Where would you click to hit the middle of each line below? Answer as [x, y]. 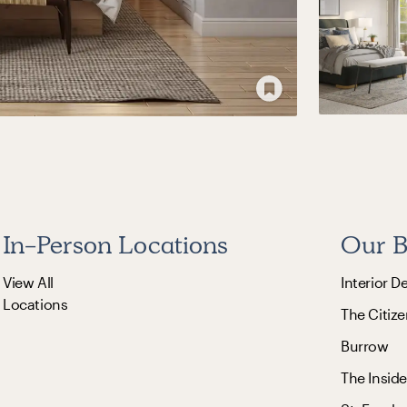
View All [28, 282]
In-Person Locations [115, 244]
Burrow [364, 345]
